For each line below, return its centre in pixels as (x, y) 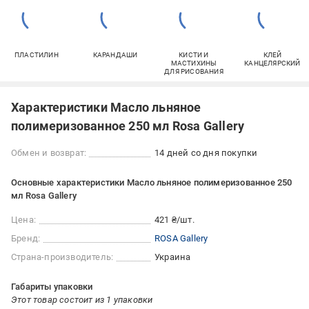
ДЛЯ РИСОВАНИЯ (194, 72)
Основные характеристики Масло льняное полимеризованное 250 (152, 183)
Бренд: (26, 239)
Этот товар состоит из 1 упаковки (82, 300)
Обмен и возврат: (49, 153)
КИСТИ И (194, 55)
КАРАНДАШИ (115, 55)
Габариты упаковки (52, 287)
